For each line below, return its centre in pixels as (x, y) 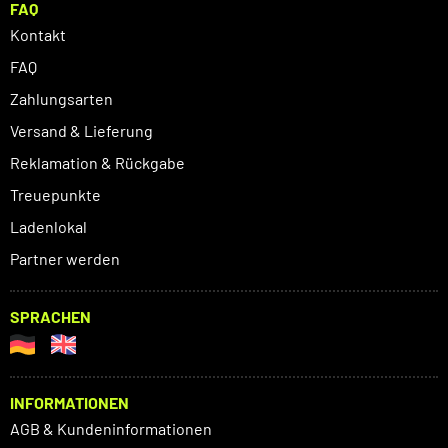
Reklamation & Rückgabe (97, 163)
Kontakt (38, 35)
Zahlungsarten (61, 99)
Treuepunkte (55, 195)
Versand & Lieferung (81, 131)
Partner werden (65, 259)
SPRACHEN (50, 317)
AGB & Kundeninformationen (111, 429)
